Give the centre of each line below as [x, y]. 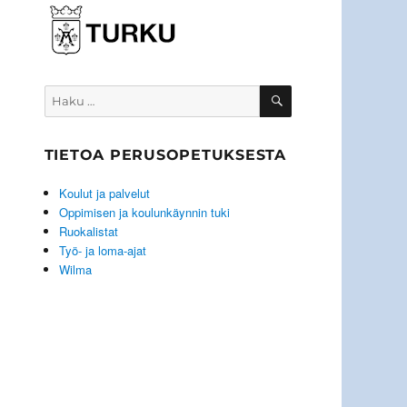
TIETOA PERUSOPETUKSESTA [165, 155]
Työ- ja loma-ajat [102, 251]
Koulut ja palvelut [104, 194]
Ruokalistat [88, 232]
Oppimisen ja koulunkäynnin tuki [144, 213]
